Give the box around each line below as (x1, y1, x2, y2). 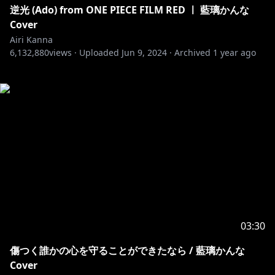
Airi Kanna (10, 34, 53, 45)
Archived (174, 47, 211, 58)
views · (49, 47, 77, 58)
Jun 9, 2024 (122, 47, 167, 58)
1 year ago (213, 47, 256, 58)
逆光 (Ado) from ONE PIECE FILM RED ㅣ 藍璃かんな (10, 3, 249, 17)
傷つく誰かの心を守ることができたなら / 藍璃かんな (10, 244, 245, 257)
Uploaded (79, 47, 119, 58)
